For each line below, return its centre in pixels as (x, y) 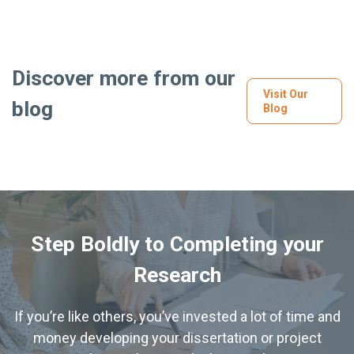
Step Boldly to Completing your (177, 243)
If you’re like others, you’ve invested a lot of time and (177, 316)
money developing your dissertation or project (177, 337)
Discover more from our (124, 77)
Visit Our (285, 94)
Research (177, 274)
